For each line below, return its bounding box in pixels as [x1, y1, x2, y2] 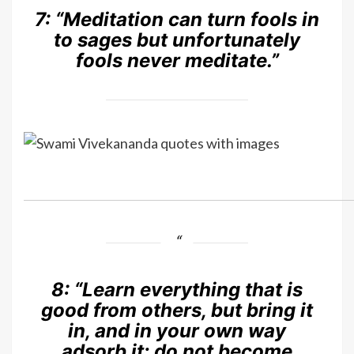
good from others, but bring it [41, 298, 313, 322]
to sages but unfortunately [54, 28, 300, 52]
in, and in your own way [68, 318, 286, 342]
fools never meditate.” [75, 49, 279, 73]
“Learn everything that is [74, 277, 303, 301]
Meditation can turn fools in [63, 8, 319, 32]
